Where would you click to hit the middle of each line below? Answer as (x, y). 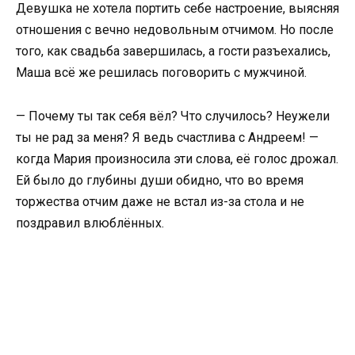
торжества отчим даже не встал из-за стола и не (160, 201)
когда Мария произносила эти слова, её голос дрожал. (177, 158)
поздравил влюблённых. (90, 223)
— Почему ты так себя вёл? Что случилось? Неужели (173, 116)
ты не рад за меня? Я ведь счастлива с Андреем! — (167, 137)
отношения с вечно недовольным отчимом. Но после (175, 30)
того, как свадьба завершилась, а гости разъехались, (173, 52)
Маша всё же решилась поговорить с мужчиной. (161, 73)
